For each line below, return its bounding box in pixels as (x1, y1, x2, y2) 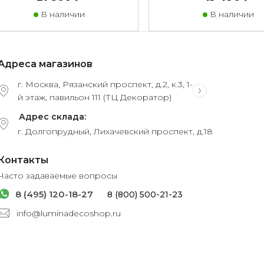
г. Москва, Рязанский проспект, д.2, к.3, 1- (18, 79, 193, 90)
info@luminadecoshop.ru (16, 208, 121, 219)
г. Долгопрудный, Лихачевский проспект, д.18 (18, 126, 213, 137)
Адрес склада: (19, 111, 86, 123)
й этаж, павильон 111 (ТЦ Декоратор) (18, 92, 171, 103)
